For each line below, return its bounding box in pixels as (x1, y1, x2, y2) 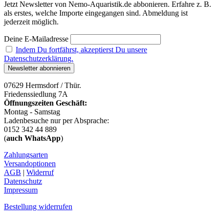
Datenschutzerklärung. (4, 54, 73, 63)
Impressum (4, 185, 38, 194)
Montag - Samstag (4, 107, 60, 116)
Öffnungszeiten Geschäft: (4, 98, 87, 107)
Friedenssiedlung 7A (4, 89, 68, 98)
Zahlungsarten (4, 150, 48, 159)
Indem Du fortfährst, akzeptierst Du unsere (16, 45, 147, 54)
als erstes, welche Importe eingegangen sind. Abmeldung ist (4, 8, 188, 17)
